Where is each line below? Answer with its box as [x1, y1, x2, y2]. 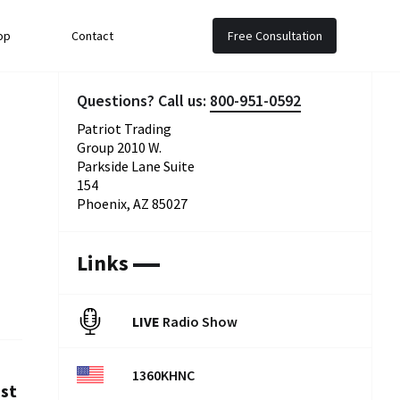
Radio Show [160, 312, 237, 330]
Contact [71, 28, 113, 44]
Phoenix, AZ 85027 [77, 195, 187, 212]
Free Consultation [228, 28, 323, 44]
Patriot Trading [77, 120, 171, 137]
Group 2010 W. [77, 138, 162, 156]
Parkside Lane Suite [77, 157, 195, 175]
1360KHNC [132, 366, 195, 384]
